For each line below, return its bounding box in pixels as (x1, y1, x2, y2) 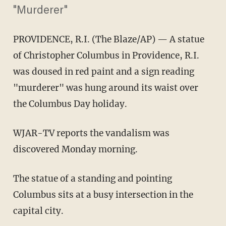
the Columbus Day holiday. (13, 98, 127, 110)
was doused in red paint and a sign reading (13, 66, 194, 78)
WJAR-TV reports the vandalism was (13, 128, 169, 139)
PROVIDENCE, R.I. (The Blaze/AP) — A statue (13, 34, 204, 45)
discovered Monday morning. (13, 144, 138, 155)
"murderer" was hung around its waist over (13, 82, 198, 94)
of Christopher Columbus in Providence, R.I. (13, 50, 199, 62)
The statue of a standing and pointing (13, 173, 172, 185)
